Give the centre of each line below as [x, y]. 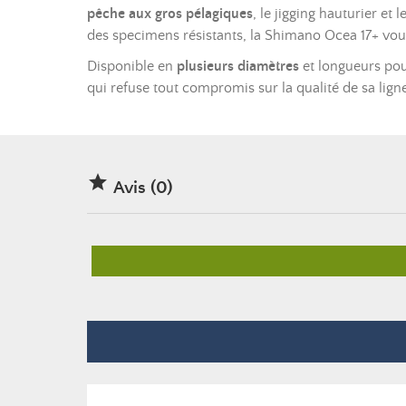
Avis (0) [141, 188]
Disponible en [132, 66]
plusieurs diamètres [238, 66]
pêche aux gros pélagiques [170, 14]
